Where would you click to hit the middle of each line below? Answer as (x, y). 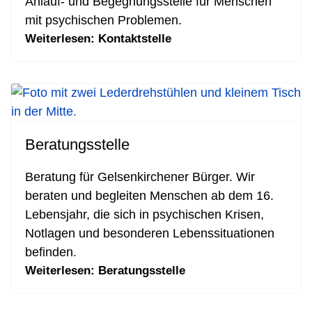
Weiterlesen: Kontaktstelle (98, 39)
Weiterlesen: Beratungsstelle (105, 271)
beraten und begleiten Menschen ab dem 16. (149, 196)
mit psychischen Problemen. (103, 20)
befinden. (51, 252)
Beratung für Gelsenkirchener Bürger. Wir (140, 177)
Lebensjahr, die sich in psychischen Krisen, (145, 214)
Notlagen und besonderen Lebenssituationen (150, 233)
